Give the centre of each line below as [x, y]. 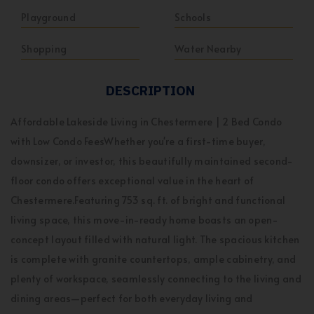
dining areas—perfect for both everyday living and [132, 298]
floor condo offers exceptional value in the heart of [132, 180]
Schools [193, 17]
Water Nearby [208, 48]
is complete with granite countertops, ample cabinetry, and [153, 259]
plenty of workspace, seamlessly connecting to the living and [156, 279]
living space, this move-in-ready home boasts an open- [144, 220]
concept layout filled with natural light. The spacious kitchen [155, 239]
